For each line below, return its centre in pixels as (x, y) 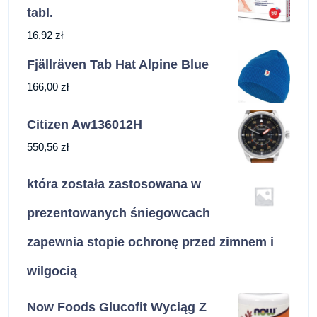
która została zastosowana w (114, 184)
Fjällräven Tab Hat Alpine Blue (118, 65)
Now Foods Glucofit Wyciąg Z (117, 307)
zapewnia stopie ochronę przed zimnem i (150, 242)
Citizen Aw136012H (85, 124)
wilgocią (52, 271)
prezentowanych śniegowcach (119, 213)
